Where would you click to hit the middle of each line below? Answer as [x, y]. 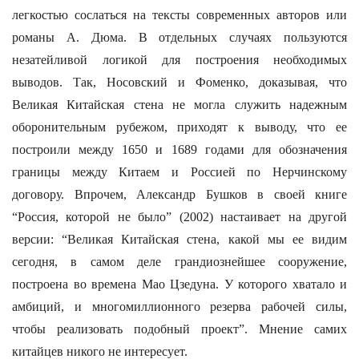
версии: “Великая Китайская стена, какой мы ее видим [179, 239]
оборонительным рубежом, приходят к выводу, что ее [179, 127]
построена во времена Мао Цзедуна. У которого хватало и [179, 284]
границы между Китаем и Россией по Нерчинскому [179, 172]
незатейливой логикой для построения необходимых [179, 60]
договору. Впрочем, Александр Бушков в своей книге [179, 194]
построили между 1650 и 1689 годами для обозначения [179, 149]
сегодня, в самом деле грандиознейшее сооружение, [179, 262]
